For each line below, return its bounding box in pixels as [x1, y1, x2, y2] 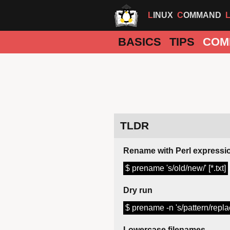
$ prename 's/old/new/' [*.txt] [125, 164, 226, 173]
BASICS [118, 35, 161, 48]
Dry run [123, 186, 152, 195]
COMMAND [183, 11, 221, 20]
